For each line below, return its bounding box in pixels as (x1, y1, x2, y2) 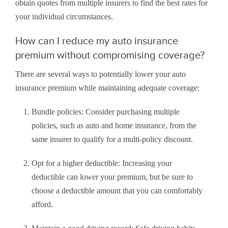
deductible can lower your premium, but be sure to (32, 173, 193, 182)
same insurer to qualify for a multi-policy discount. (32, 135, 193, 144)
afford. (32, 200, 53, 209)
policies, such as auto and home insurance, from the (32, 121, 196, 130)
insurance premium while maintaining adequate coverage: (15, 83, 199, 93)
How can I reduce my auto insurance (15, 35, 178, 47)
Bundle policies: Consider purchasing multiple (32, 107, 180, 117)
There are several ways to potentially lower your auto (15, 70, 186, 79)
